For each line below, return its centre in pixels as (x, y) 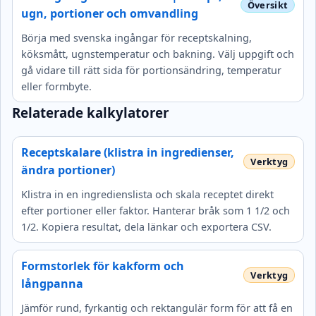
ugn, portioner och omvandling (110, 14)
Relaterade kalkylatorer (90, 113)
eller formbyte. (56, 87)
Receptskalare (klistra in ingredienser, (128, 152)
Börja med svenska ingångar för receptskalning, (136, 38)
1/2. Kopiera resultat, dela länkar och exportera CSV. (146, 226)
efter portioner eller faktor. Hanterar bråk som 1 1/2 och (156, 210)
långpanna (52, 283)
